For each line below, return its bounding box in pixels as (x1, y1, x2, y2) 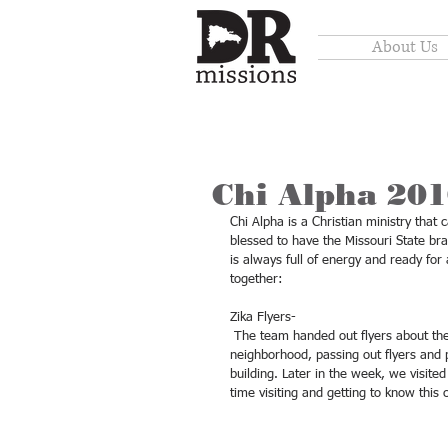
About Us (371, 36, 438, 58)
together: (230, 273, 287, 286)
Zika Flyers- (230, 311, 300, 324)
